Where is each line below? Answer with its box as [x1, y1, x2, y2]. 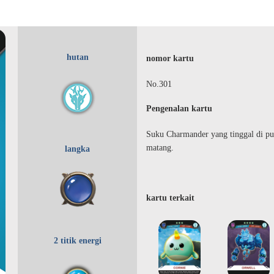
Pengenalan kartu [146, 104, 212, 114]
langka [65, 144, 90, 154]
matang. [146, 143, 174, 153]
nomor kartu [146, 54, 194, 64]
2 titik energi [53, 236, 102, 246]
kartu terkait [146, 193, 194, 203]
